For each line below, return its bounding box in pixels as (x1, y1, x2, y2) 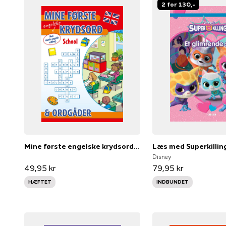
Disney (152, 152, 172, 160)
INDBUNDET (156, 178, 189, 185)
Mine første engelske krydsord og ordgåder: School (134, 141, 140, 151)
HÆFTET (28, 178, 51, 185)
